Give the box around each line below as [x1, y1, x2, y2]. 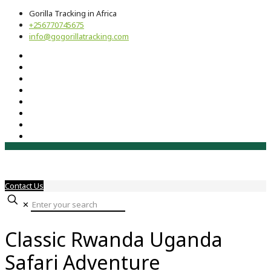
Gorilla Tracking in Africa [29, 8, 117, 19]
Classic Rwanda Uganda [5, 226, 223, 252]
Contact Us [5, 180, 44, 191]
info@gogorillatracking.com [29, 31, 129, 42]
